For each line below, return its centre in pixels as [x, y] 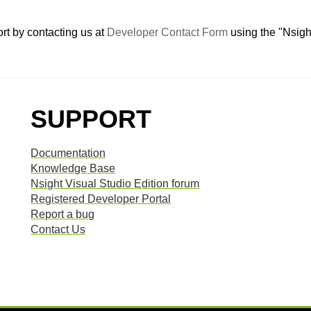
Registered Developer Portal [101, 199]
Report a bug [63, 214]
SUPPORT [91, 119]
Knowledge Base [73, 168]
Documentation [68, 153]
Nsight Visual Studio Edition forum [115, 184]
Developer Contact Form [167, 32]
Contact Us [58, 229]
